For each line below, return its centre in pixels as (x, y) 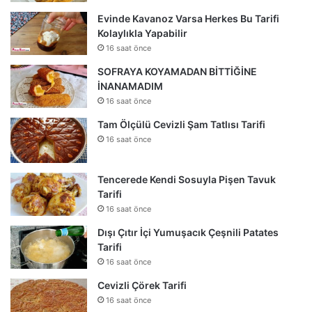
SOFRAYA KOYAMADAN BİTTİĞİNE (177, 72)
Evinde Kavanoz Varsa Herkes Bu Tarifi (188, 19)
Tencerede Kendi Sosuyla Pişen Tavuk (187, 180)
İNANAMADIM (130, 86)
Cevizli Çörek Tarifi (142, 286)
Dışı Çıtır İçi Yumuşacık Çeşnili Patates (188, 233)
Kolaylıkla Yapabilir (142, 33)
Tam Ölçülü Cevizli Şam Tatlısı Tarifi (181, 125)
